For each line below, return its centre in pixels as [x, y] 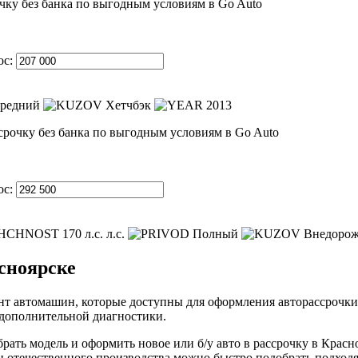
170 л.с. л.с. [93, 233]
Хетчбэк [128, 105]
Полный [215, 233]
